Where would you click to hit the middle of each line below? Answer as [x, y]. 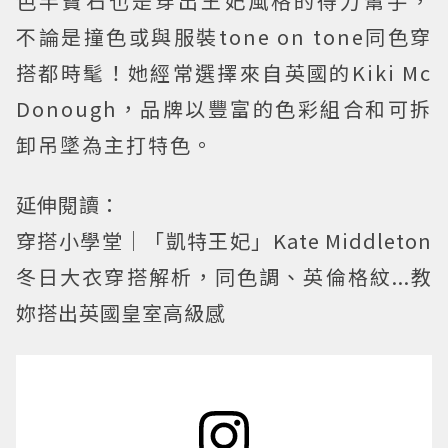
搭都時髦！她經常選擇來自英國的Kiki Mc [224, 72]
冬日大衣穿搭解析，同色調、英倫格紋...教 [224, 276]
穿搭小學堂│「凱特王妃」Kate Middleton [224, 240]
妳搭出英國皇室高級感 [123, 312]
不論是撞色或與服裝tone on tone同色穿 [224, 36]
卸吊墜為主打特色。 [115, 144]
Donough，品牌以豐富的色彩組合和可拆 [224, 108]
